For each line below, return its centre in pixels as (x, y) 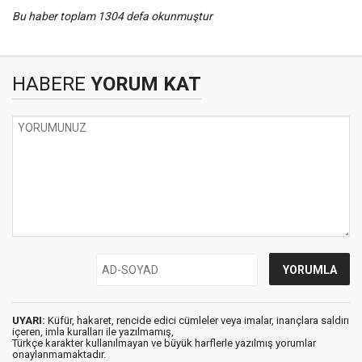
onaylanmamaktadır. (59, 354)
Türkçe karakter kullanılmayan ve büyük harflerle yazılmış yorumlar (164, 343)
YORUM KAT (143, 84)
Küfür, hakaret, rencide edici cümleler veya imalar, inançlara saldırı (197, 320)
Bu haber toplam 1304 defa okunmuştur (112, 16)
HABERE (49, 84)
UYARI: (29, 320)
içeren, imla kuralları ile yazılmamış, (93, 332)
